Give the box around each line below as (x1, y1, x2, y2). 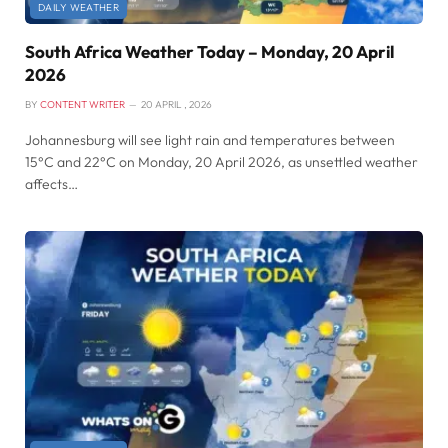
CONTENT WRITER (40, 97, 125, 111)
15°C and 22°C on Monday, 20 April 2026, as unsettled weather (25, 152, 418, 171)
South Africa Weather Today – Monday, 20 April (25, 40, 394, 62)
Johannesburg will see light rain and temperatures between (25, 130, 395, 149)
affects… (25, 174, 78, 193)
